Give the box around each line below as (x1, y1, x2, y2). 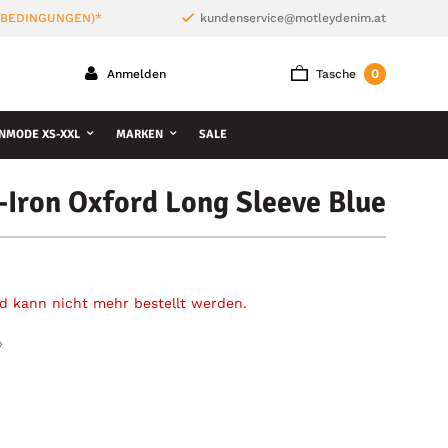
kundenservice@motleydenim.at (199, 11, 386, 25)
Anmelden (102, 67, 166, 81)
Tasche (316, 67, 356, 81)
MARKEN (116, 127, 163, 142)
